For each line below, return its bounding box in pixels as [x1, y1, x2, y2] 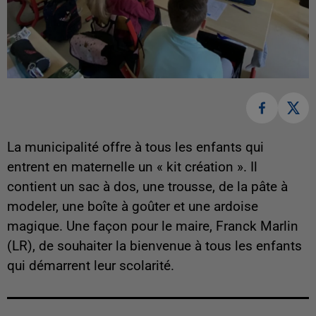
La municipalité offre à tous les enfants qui [7, 140, 264, 156]
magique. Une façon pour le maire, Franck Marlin [7, 219, 298, 235]
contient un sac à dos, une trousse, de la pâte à [7, 179, 288, 195]
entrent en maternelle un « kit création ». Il [7, 159, 257, 176]
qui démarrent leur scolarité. [7, 258, 174, 274]
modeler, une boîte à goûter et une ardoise [7, 199, 258, 215]
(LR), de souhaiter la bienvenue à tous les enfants [7, 238, 302, 255]
